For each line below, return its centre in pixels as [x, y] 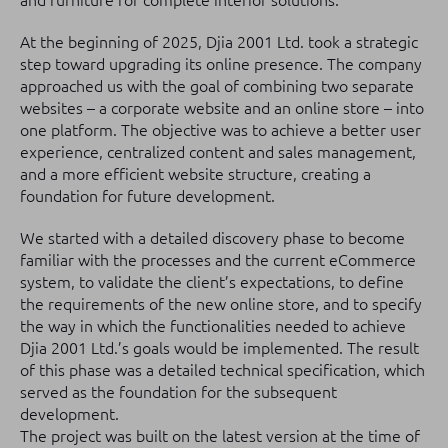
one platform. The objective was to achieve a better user [220, 130]
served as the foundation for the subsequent [178, 392]
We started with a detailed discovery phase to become [212, 238]
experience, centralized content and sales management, [218, 152]
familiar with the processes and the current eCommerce [218, 260]
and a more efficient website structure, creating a [195, 174]
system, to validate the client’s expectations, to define [212, 282]
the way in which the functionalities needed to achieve [213, 326]
